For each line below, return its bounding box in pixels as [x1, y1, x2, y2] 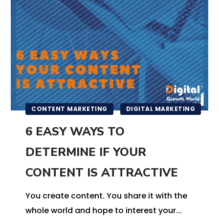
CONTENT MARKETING [31, 105, 108, 113]
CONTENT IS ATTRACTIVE [25, 165, 178, 181]
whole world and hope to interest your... [25, 205, 182, 217]
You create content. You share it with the [25, 190, 188, 202]
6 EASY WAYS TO [25, 124, 125, 140]
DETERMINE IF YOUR [25, 144, 147, 160]
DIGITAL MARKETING [126, 105, 196, 113]
